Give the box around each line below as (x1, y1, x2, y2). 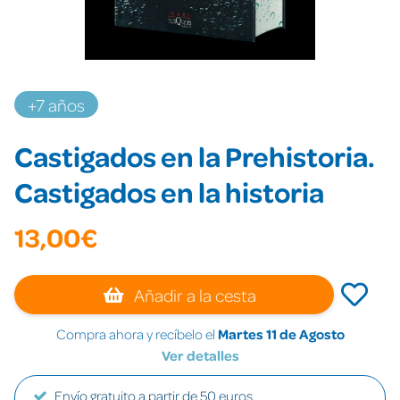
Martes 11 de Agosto (217, 325, 345, 343)
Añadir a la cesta (130, 284, 257, 305)
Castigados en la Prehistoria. (14, 137, 375, 174)
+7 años (28, 94, 85, 115)
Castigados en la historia (14, 173, 324, 210)
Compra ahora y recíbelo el (55, 325, 218, 343)
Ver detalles (161, 346, 239, 364)
